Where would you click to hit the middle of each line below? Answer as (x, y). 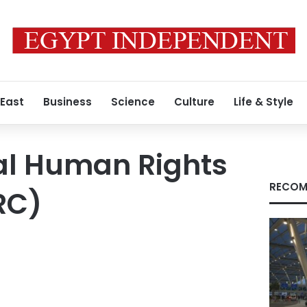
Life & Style (263, 102)
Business (67, 102)
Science (133, 102)
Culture (194, 102)
